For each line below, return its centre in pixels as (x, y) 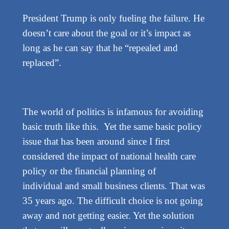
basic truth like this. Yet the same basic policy (112, 127)
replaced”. (42, 63)
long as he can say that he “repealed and (100, 48)
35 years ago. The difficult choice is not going (112, 201)
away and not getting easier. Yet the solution (108, 216)
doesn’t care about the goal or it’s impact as (106, 33)
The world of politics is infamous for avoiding (113, 112)
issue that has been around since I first (96, 142)
